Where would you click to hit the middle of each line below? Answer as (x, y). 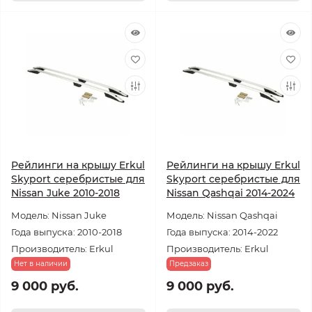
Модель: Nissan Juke (59, 215)
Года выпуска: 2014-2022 (222, 232)
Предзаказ (189, 264)
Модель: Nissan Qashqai (222, 215)
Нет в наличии (41, 264)
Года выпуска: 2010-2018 (67, 232)
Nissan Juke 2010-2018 (65, 193)
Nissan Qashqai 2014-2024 (231, 193)
